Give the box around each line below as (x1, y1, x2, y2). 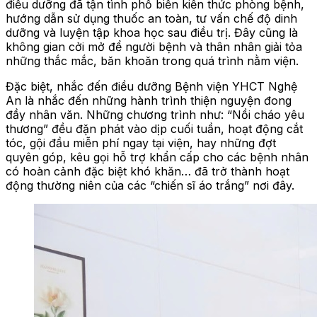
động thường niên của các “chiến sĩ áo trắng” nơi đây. (6, 178, 294, 192)
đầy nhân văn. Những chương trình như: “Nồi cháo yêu (6, 107, 304, 122)
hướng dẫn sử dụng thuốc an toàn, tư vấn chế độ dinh (6, 11, 297, 25)
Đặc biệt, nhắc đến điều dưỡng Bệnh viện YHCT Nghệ (6, 79, 297, 93)
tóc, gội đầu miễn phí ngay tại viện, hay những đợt (6, 135, 276, 150)
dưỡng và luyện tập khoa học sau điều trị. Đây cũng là (6, 25, 298, 40)
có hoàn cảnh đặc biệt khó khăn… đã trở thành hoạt (6, 163, 289, 178)
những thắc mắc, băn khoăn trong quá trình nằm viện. (6, 53, 299, 68)
